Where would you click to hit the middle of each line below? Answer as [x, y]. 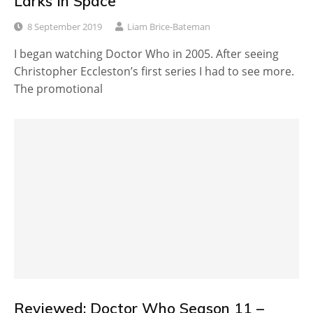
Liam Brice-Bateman [169, 26]
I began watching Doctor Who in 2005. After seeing [146, 53]
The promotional [58, 88]
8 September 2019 [65, 26]
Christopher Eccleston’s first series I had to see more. [154, 71]
